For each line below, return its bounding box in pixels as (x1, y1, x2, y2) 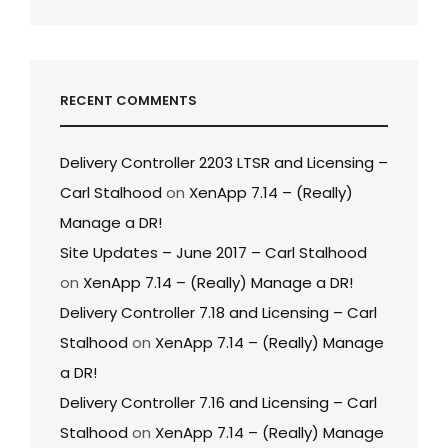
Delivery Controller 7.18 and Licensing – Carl (60, 301, 377, 323)
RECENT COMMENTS (60, 90, 197, 110)
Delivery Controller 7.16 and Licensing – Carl (60, 391, 377, 413)
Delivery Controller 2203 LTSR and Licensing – (60, 151, 388, 173)
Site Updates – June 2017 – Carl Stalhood (60, 241, 367, 263)
